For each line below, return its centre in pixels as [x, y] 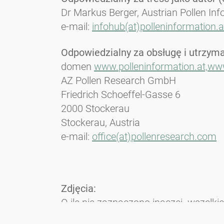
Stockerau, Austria [100, 123]
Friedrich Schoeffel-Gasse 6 [121, 95]
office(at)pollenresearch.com [154, 137]
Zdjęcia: [78, 189]
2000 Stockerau [95, 109]
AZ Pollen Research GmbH [118, 81]
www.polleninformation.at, [151, 67]
